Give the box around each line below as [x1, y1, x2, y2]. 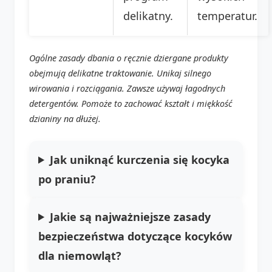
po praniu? [38, 171, 96, 186]
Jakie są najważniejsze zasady [50, 209, 211, 224]
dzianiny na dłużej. [29, 112, 101, 124]
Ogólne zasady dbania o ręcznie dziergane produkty [29, 52, 228, 64]
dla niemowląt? [38, 248, 121, 263]
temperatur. [197, 8, 257, 23]
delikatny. [123, 8, 173, 23]
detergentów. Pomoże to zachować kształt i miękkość [29, 97, 233, 109]
